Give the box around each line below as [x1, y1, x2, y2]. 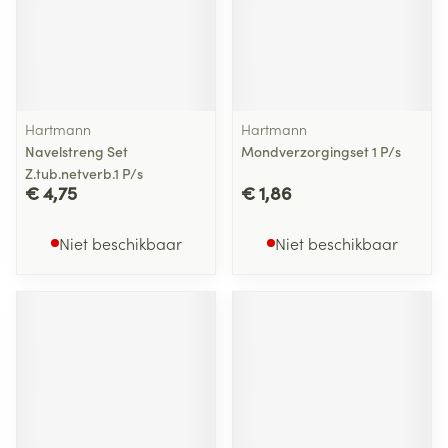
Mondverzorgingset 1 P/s [241, 141, 401, 161]
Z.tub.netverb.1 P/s [25, 163, 143, 183]
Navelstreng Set [25, 141, 128, 161]
